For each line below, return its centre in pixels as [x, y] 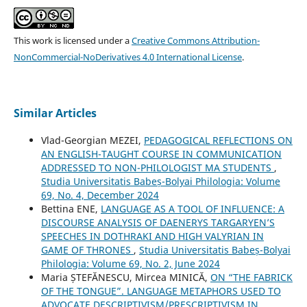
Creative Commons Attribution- [195, 41]
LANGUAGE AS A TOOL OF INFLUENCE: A [192, 209]
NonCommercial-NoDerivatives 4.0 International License [127, 57]
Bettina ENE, [71, 209]
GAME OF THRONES [87, 250]
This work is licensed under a [72, 41]
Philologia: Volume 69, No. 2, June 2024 [130, 264]
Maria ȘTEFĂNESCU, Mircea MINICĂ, [125, 278]
